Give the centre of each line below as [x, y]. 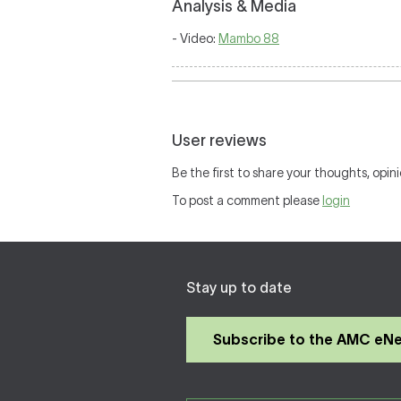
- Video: [195, 38]
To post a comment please [247, 200]
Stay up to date [239, 287]
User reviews [219, 141]
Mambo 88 [249, 38]
